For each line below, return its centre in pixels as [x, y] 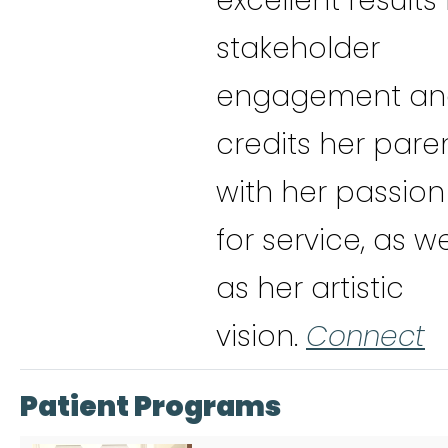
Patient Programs [150, 406]
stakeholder [298, 48]
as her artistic [310, 288]
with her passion [330, 192]
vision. [261, 336]
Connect [365, 336]
